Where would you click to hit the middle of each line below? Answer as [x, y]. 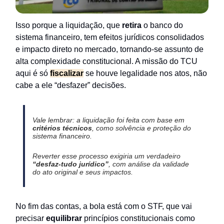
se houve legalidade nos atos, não [145, 73]
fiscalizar [67, 73]
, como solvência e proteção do [141, 128]
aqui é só [33, 73]
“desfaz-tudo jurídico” [70, 164]
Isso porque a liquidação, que [69, 25]
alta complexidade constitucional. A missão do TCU [106, 61]
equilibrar [64, 218]
